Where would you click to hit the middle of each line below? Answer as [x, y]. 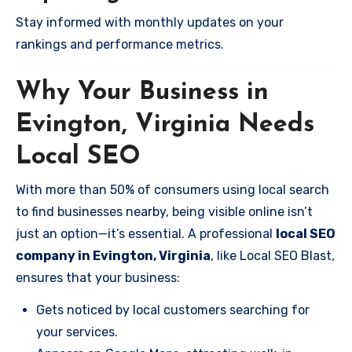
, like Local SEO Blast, [273, 255]
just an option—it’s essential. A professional [146, 233]
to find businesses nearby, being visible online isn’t [164, 211]
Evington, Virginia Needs [165, 125]
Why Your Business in [142, 93]
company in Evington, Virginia [113, 255]
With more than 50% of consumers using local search [172, 189]
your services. [77, 332]
